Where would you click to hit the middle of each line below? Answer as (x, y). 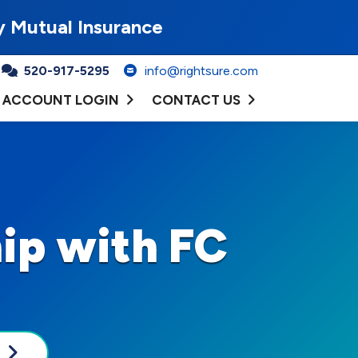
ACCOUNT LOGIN (61, 100)
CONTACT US (196, 100)
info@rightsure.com (201, 71)
